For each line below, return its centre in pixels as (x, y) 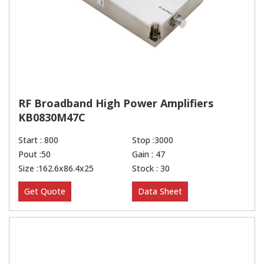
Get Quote (45, 191)
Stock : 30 (151, 168)
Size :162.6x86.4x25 (56, 168)
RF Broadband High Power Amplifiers (116, 103)
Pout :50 (34, 154)
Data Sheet (160, 191)
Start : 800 (38, 140)
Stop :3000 (153, 140)
